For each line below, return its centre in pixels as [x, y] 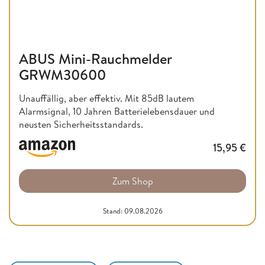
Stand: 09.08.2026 [132, 211]
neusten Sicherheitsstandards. [81, 124]
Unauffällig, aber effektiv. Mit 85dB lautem [106, 98]
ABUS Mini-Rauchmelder [95, 58]
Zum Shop [132, 181]
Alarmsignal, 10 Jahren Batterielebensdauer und [117, 111]
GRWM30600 [62, 74]
